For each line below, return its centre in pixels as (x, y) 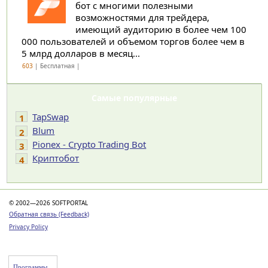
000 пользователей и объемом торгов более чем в (133, 41)
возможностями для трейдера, (142, 17)
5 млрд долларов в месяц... (80, 53)
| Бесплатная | (57, 66)
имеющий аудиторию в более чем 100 (161, 29)
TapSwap (51, 117)
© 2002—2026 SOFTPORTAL (48, 203)
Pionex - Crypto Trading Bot (89, 144)
